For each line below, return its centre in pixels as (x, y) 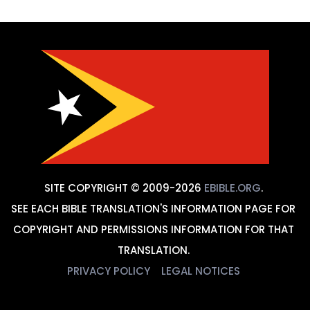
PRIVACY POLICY (108, 271)
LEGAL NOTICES (200, 271)
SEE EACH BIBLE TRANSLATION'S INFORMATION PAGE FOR (153, 208)
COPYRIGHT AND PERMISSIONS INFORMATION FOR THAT (153, 229)
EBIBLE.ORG (232, 188)
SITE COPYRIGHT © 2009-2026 (124, 188)
